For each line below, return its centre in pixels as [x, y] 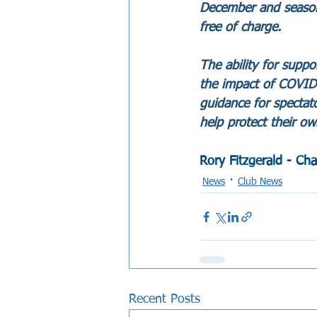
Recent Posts [165, 300]
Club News [260, 181]
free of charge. [240, 28]
